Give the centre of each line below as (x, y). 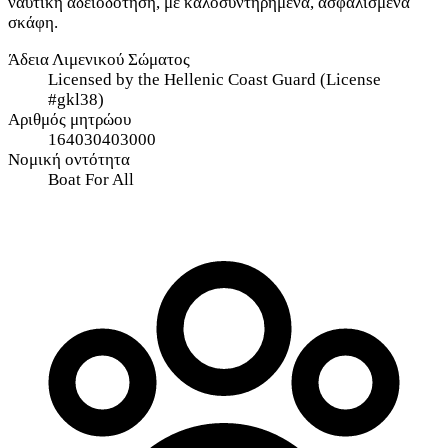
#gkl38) (76, 100)
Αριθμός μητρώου (69, 120)
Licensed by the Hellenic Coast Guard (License (214, 80)
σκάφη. (33, 23)
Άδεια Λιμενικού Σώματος (99, 60)
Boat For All (91, 180)
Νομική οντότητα (69, 160)
